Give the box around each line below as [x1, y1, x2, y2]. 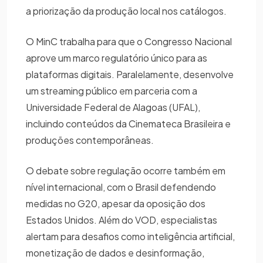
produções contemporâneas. [26, 133, 156, 146]
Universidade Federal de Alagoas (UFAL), [26, 100, 200, 113]
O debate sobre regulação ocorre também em [26, 164, 225, 177]
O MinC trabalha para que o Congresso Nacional [26, 35, 232, 48]
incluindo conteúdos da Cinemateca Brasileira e [26, 117, 231, 130]
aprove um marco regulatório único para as [26, 51, 207, 64]
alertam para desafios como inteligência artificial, [26, 230, 235, 242]
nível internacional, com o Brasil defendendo [26, 180, 216, 193]
